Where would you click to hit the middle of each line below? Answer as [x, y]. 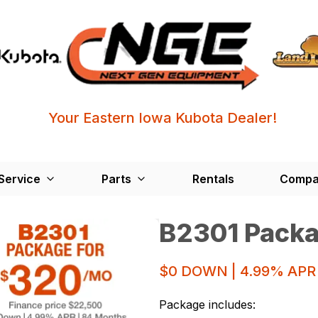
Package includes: [207, 304]
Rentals [213, 179]
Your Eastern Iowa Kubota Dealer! [162, 117]
